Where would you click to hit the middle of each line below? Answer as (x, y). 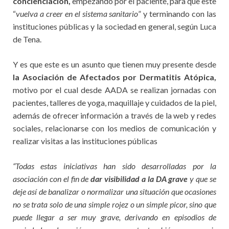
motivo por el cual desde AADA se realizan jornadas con (114, 89)
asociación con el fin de (52, 178)
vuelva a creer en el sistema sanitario (77, 13)
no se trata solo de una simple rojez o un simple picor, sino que (114, 204)
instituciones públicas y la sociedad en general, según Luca (114, 26)
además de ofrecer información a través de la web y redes (114, 115)
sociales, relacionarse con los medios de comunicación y (114, 128)
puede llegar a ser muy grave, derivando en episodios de (114, 217)
